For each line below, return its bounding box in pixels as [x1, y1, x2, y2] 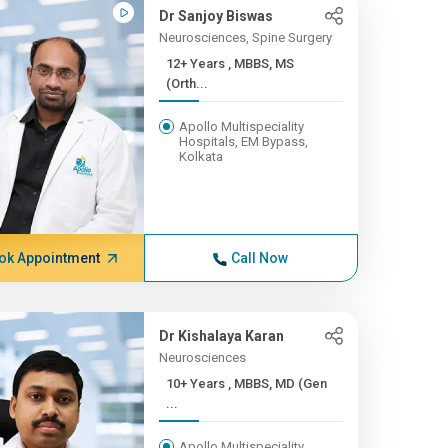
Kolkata [178, 149, 223, 164]
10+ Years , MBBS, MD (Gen [165, 376, 228, 391]
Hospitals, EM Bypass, [178, 134, 308, 149]
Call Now [231, 250, 289, 266]
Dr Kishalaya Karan [158, 328, 284, 344]
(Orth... [165, 76, 208, 91]
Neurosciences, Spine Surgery [158, 30, 332, 45]
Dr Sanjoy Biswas [158, 8, 273, 24]
